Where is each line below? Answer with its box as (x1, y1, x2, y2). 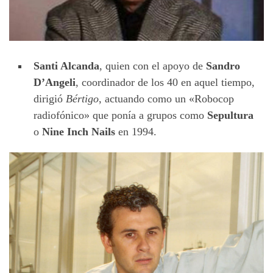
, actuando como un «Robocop (99, 93, 234, 105)
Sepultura (207, 109, 253, 122)
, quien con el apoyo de (99, 60, 206, 73)
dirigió (34, 93, 66, 105)
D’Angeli (34, 76, 76, 89)
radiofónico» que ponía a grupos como (34, 109, 207, 122)
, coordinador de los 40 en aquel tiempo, (76, 76, 255, 89)
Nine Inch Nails (42, 126, 115, 138)
